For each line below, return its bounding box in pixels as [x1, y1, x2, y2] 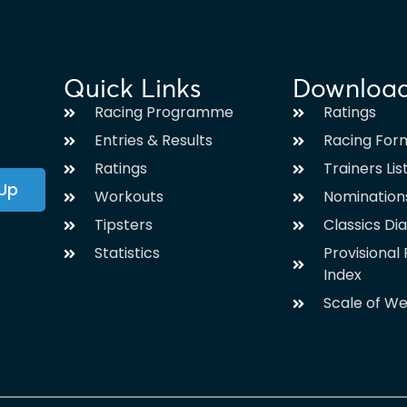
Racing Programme [94, 102, 233, 123]
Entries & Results [94, 130, 213, 151]
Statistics [94, 243, 160, 263]
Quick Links [64, 73, 202, 104]
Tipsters [94, 214, 153, 235]
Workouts [94, 186, 164, 207]
